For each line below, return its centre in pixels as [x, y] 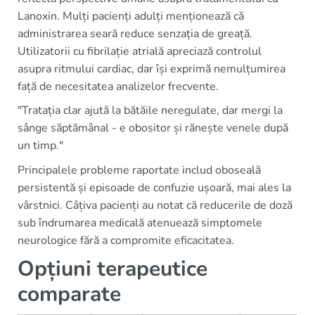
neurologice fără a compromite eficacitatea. [126, 240]
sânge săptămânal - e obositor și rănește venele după [153, 128]
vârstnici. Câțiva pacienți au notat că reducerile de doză [155, 205]
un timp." [40, 145]
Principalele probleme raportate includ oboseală [139, 170]
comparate [69, 294]
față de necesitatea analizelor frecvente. [118, 86]
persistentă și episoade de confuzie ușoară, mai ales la [154, 187]
